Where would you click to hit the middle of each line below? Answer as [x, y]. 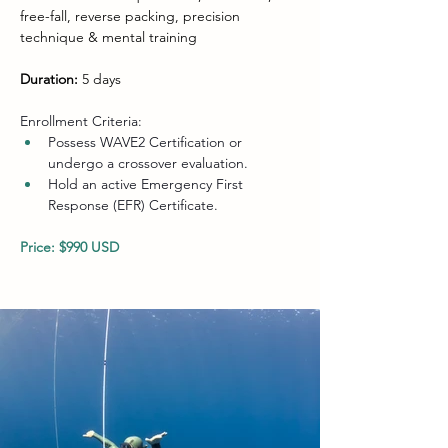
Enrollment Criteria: [81, 121]
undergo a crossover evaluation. [148, 163]
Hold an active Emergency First [147, 184]
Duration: [49, 79]
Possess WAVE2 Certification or [147, 142]
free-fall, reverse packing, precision [132, 16]
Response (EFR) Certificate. [133, 205]
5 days [99, 79]
